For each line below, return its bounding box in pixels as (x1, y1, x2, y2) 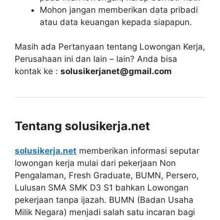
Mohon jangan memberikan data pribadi (40, 4, 198, 15)
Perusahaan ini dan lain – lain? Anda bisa (15, 54, 177, 64)
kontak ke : (15, 66, 60, 76)
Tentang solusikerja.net (15, 119, 150, 133)
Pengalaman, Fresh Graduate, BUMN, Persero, (15, 170, 199, 180)
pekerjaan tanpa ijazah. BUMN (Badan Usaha (15, 195, 193, 205)
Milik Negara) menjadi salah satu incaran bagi (15, 207, 195, 217)
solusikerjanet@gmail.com (60, 66, 172, 76)
